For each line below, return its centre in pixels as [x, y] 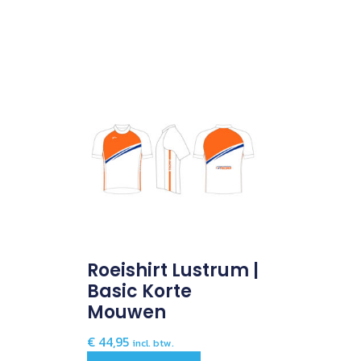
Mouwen [126, 313]
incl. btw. [153, 343]
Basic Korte [139, 292]
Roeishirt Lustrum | [172, 271]
